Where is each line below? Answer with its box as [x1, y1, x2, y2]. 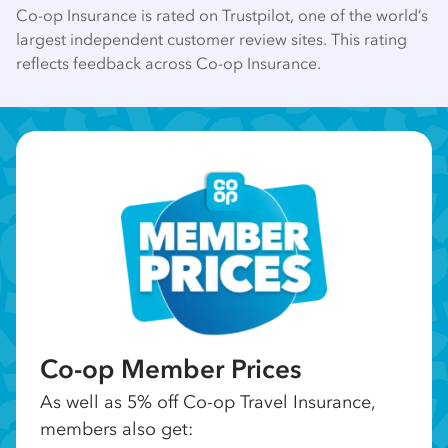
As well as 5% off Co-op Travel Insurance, [40, 391, 375, 414]
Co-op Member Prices [40, 353, 302, 386]
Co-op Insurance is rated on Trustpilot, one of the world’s [16, 4, 428, 25]
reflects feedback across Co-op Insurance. [16, 52, 321, 73]
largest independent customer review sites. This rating [16, 28, 407, 49]
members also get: [40, 418, 193, 441]
